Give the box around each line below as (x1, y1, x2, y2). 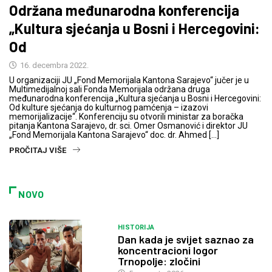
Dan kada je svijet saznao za (117, 232, 254, 246)
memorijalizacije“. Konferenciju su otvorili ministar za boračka (9, 112, 243, 122)
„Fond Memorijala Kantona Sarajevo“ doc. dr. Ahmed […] (9, 130, 219, 140)
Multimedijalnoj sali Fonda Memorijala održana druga (9, 84, 210, 95)
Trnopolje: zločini (117, 254, 200, 268)
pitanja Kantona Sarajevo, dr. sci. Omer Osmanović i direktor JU (9, 121, 248, 131)
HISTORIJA (117, 223, 155, 231)
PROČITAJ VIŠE (9, 146, 66, 155)
